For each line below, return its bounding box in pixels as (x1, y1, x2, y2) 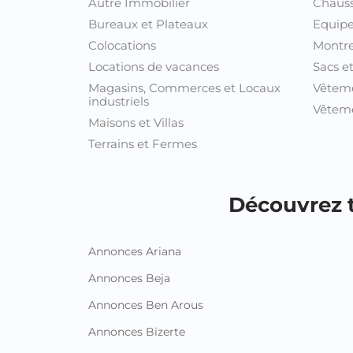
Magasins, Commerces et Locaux (88, 80, 281, 95)
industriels (88, 93, 149, 109)
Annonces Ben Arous (88, 297, 203, 312)
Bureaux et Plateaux (88, 16, 208, 32)
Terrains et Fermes (88, 136, 197, 151)
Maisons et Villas (88, 114, 184, 130)
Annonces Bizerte (88, 324, 185, 339)
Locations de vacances (88, 58, 219, 74)
